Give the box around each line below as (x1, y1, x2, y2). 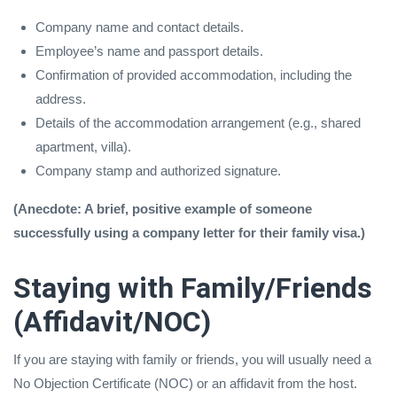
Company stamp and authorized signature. (35, 162, 281, 178)
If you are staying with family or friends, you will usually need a (13, 351, 371, 367)
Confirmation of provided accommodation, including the (35, 66, 352, 82)
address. (35, 90, 86, 106)
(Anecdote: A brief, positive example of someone (13, 200, 312, 216)
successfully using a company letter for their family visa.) (13, 224, 365, 240)
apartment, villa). (35, 138, 131, 154)
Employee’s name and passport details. (35, 43, 263, 58)
